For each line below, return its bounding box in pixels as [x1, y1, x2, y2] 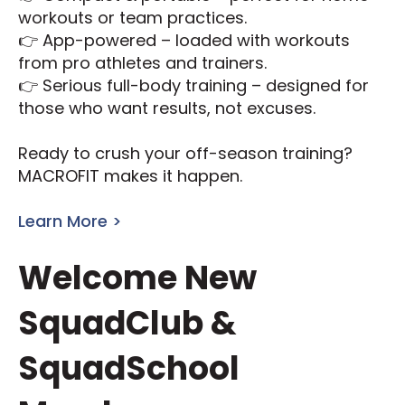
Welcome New [18, 254, 257, 301]
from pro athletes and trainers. [18, 52, 267, 75]
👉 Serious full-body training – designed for [18, 74, 369, 98]
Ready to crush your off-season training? [18, 142, 353, 165]
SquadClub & [18, 299, 237, 346]
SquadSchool [18, 344, 240, 391]
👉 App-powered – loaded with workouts [18, 29, 350, 52]
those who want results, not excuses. [18, 97, 316, 120]
